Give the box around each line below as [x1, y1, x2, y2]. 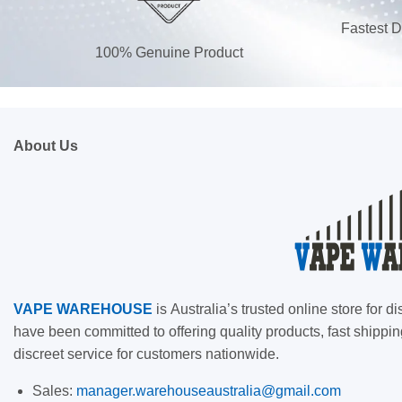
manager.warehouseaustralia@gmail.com [75, 383, 341, 399]
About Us [13, 138, 78, 154]
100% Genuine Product [94, 44, 243, 60]
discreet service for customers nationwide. [13, 346, 279, 363]
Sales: [31, 383, 76, 399]
